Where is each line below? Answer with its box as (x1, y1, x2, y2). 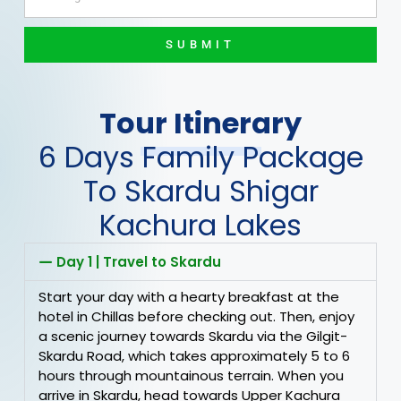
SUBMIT (166, 38, 235, 52)
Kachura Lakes (99, 205, 302, 246)
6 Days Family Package (38, 137, 363, 178)
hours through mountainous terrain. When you (38, 366, 344, 386)
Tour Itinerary (99, 103, 302, 144)
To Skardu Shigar (82, 171, 319, 212)
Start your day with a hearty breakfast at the (38, 287, 339, 307)
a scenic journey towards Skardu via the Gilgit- (38, 327, 347, 346)
